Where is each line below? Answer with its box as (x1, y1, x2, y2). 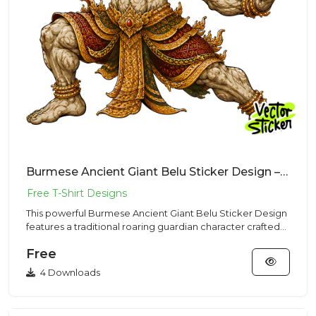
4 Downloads (38, 267, 100, 278)
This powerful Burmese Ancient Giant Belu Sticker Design (26, 207, 287, 219)
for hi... (26, 234, 55, 245)
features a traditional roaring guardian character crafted (26, 221, 280, 232)
